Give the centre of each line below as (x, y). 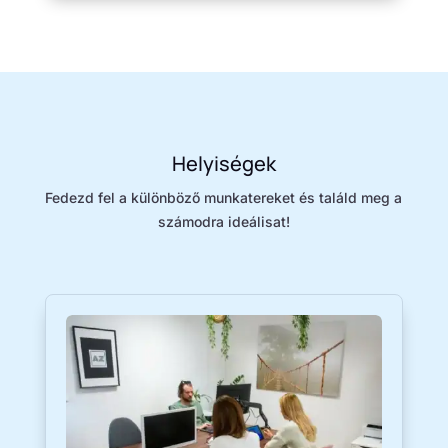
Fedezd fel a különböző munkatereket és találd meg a (224, 197)
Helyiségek (223, 163)
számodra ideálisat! (223, 221)
